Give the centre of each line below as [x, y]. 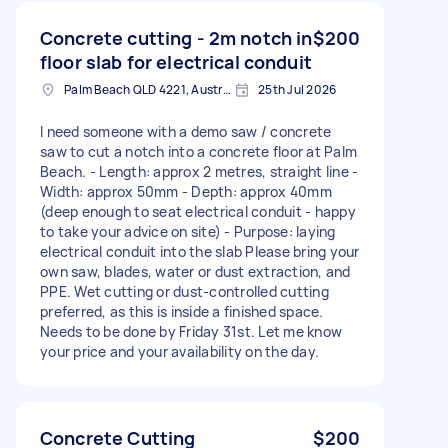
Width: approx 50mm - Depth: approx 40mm [186, 191]
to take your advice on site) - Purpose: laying [188, 231]
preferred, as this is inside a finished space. [182, 311]
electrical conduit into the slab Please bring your [200, 251]
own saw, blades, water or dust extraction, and [195, 271]
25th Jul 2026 [297, 89]
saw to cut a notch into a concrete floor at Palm [198, 151]
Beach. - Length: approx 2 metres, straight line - [199, 171]
